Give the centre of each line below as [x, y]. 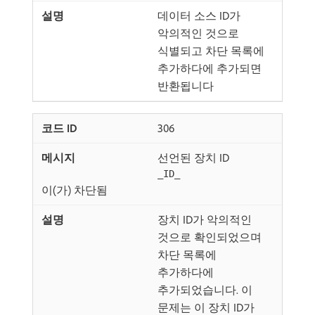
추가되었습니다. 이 [205, 290]
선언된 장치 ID [193, 157]
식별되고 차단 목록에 [211, 51]
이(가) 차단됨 [75, 190]
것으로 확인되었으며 [210, 237]
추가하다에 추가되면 [210, 68]
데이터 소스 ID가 [199, 15]
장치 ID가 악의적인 [205, 219]
